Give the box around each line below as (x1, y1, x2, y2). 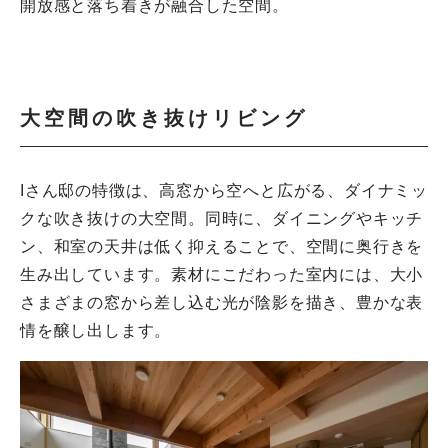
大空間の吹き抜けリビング (20, 107, 308, 130)
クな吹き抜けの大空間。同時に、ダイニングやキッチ (20, 210, 424, 228)
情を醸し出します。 (20, 322, 172, 340)
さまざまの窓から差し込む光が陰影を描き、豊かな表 (20, 294, 424, 312)
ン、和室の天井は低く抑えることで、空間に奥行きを (20, 238, 424, 256)
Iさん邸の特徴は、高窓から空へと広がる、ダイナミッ (20, 182, 428, 200)
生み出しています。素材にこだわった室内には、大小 (20, 266, 424, 284)
